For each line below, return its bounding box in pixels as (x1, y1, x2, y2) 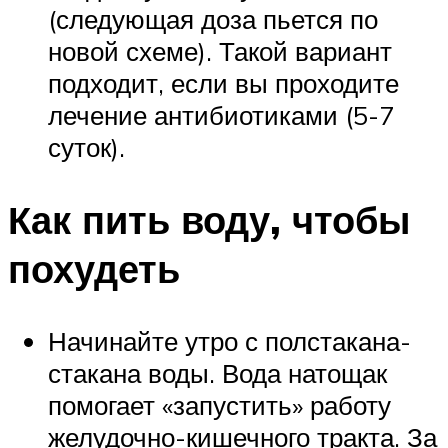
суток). (48, 131, 125, 164)
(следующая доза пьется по (48, 3, 378, 36)
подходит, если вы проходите (48, 67, 399, 100)
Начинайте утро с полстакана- (48, 324, 411, 357)
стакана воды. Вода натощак (48, 356, 387, 389)
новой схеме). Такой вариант (48, 35, 392, 68)
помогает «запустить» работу (48, 388, 391, 421)
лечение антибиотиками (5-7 (48, 99, 394, 132)
